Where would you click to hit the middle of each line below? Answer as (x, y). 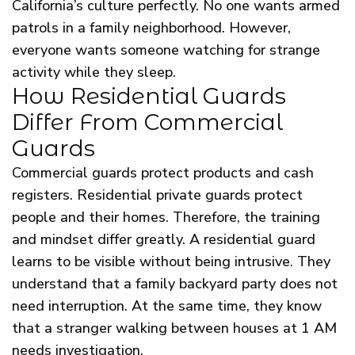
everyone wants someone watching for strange (166, 50)
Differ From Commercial (147, 122)
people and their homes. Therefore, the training (166, 218)
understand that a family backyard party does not (175, 284)
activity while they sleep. (94, 73)
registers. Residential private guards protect (157, 195)
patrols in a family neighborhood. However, (151, 28)
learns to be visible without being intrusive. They (171, 262)
